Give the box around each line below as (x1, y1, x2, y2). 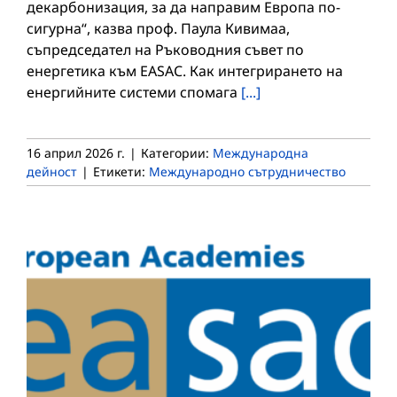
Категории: (141, 144, 213, 162)
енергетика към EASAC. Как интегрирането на (27, 61, 343, 82)
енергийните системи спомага (27, 82, 241, 103)
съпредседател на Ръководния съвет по (27, 40, 304, 60)
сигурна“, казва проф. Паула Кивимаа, (27, 19, 290, 39)
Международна (213, 144, 308, 162)
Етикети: (93, 163, 149, 181)
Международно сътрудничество (149, 163, 346, 181)
